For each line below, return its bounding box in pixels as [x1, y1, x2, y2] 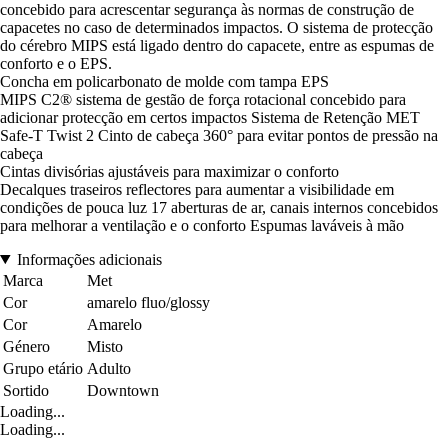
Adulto [87, 359, 131, 377]
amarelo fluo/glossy [87, 293, 210, 311]
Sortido [3, 381, 49, 399]
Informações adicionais [16, 250, 162, 268]
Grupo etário [3, 359, 83, 377]
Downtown [87, 381, 159, 399]
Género [3, 337, 50, 355]
